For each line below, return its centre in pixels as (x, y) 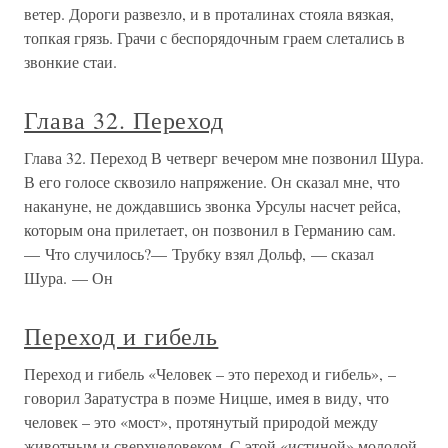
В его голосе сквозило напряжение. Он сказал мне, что (212, 182)
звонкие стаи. (70, 62)
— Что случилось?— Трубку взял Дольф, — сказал (199, 254)
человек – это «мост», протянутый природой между (201, 422)
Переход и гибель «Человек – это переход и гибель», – (210, 374)
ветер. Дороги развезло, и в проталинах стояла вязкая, (209, 14)
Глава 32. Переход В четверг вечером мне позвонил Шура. (224, 158)
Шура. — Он (68, 278)
